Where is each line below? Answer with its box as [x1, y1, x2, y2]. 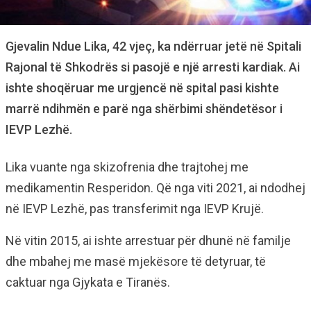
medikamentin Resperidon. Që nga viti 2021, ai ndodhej [6, 180, 305, 195]
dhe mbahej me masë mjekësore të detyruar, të [6, 253, 266, 269]
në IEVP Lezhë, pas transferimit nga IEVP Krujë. [6, 201, 264, 216]
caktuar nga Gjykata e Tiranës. [6, 274, 170, 289]
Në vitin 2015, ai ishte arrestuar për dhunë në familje [6, 233, 291, 248]
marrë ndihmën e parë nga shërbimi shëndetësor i [6, 101, 283, 116]
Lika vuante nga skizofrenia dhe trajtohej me [6, 159, 249, 174]
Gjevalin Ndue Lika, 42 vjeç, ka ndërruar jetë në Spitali [6, 38, 301, 53]
